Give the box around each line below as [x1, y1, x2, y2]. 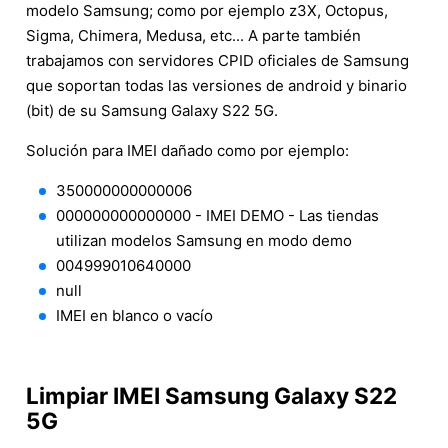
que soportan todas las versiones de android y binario [26, 75, 407, 95]
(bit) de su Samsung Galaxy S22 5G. [26, 100, 278, 120]
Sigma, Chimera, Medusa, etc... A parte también [26, 25, 361, 45]
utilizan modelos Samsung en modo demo [56, 230, 352, 250]
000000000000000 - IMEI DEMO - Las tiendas [56, 205, 379, 225]
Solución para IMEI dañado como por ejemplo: [26, 140, 349, 160]
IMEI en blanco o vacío [56, 305, 213, 325]
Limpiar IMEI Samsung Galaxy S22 [26, 381, 397, 409]
